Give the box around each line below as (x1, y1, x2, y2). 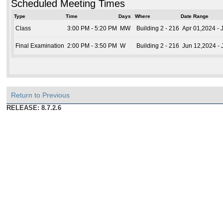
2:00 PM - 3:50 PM (67, 42, 117, 49)
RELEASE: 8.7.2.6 (6, 104, 62, 112)
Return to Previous (11, 91, 70, 100)
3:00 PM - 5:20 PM (67, 25, 117, 31)
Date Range (181, 13, 209, 19)
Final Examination (15, 42, 65, 49)
